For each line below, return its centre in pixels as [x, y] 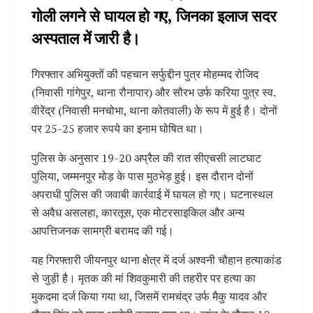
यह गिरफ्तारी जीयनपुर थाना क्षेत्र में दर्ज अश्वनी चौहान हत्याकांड [156, 260]
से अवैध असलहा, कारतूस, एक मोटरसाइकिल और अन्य [138, 213]
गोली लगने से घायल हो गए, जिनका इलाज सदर [154, 15]
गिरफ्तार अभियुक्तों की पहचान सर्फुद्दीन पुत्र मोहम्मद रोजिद [145, 74]
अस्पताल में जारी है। [86, 38]
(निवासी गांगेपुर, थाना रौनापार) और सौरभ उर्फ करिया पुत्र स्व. [153, 93]
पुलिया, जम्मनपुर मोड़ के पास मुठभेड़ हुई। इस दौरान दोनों [143, 176]
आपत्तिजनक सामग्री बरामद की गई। [103, 231]
